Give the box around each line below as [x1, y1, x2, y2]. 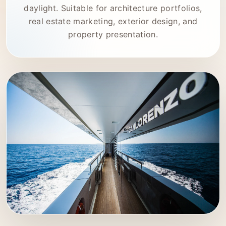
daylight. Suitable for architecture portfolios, [24, 3, 202, 13]
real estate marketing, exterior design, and [28, 16, 198, 26]
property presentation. [68, 29, 158, 39]
